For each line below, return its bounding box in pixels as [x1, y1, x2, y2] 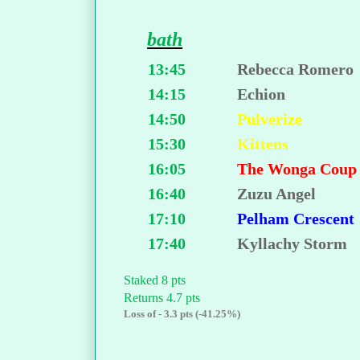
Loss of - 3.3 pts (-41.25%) [124, 308, 240, 321]
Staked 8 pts [124, 273, 186, 288]
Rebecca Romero [237, 60, 354, 79]
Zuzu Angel [237, 185, 317, 203]
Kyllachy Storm [237, 235, 348, 253]
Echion [237, 85, 286, 104]
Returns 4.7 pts [124, 291, 200, 305]
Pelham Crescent [237, 210, 355, 228]
